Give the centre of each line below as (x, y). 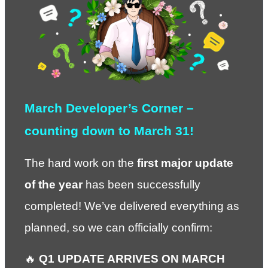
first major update (185, 163)
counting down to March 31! (109, 131)
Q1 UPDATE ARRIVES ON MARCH (132, 258)
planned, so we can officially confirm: (118, 227)
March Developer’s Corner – (109, 108)
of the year (54, 184)
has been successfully (141, 184)
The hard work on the (81, 163)
